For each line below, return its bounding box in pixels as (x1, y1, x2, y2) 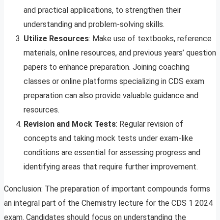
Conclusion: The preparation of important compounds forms (4, 184, 210, 194)
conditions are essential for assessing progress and (24, 148, 200, 158)
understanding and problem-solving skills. (24, 20, 165, 29)
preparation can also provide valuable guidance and (24, 91, 198, 101)
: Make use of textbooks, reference (89, 34, 212, 44)
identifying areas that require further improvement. (24, 162, 198, 172)
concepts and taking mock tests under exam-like (24, 134, 193, 143)
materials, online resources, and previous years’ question (24, 48, 216, 58)
